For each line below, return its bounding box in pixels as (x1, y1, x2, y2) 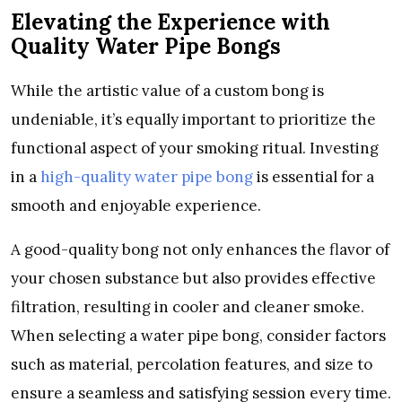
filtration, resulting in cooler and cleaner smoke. (11, 297, 364, 318)
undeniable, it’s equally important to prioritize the (11, 109, 376, 130)
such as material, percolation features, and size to (11, 354, 372, 375)
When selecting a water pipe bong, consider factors (11, 326, 386, 346)
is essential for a (253, 167, 374, 188)
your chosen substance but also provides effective (11, 268, 376, 289)
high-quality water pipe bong (40, 167, 253, 188)
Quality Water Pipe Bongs (11, 32, 281, 61)
